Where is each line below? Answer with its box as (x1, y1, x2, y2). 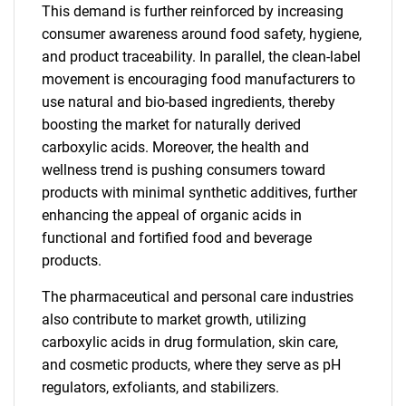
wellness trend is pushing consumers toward (42, 161, 325, 179)
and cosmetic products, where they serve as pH (42, 356, 341, 373)
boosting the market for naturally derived (42, 116, 301, 133)
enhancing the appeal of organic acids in (42, 207, 302, 224)
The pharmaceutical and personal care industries (42, 288, 353, 305)
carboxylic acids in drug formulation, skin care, (42, 333, 338, 351)
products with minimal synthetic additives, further (42, 184, 357, 201)
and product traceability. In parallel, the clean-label (42, 48, 361, 65)
